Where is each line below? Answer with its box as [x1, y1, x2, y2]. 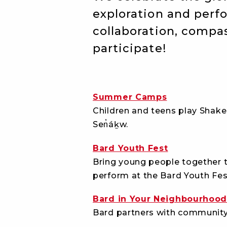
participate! [93, 42, 166, 55]
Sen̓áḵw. [93, 120, 128, 130]
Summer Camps [93, 92, 167, 102]
